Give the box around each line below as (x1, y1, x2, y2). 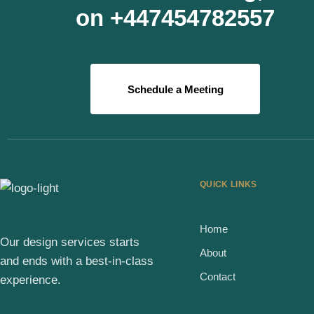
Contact (200, 271, 235, 282)
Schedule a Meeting (127, 83, 224, 95)
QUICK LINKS (200, 179, 257, 189)
